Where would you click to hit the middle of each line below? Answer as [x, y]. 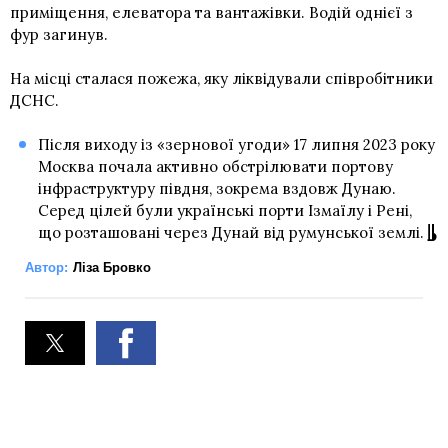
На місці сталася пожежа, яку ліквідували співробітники [221, 78]
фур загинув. [59, 34]
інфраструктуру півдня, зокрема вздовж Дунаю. [216, 188]
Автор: [46, 267]
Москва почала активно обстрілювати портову [215, 166]
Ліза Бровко [112, 267]
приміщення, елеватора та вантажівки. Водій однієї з [211, 12]
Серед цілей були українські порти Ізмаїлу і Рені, [224, 210]
